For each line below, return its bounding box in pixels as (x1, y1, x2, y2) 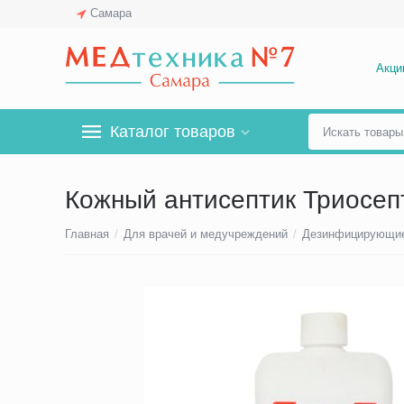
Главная (65, 227, 110, 241)
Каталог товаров (110, 123, 235, 141)
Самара (90, 6, 133, 20)
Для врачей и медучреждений (124, 227, 289, 241)
